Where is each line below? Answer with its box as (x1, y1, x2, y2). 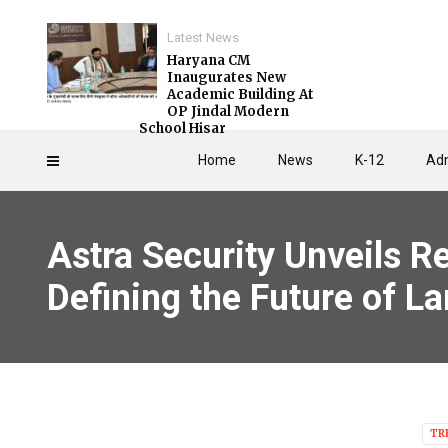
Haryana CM (167, 52, 250, 69)
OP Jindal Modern (167, 103, 289, 120)
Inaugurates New (167, 69, 286, 86)
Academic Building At (167, 86, 314, 103)
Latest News (167, 30, 239, 45)
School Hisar (139, 120, 229, 137)
